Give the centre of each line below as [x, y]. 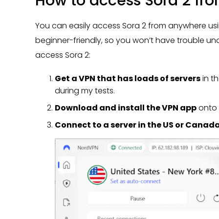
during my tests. [85, 90]
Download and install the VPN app [126, 108]
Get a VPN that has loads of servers [128, 78]
